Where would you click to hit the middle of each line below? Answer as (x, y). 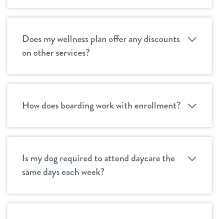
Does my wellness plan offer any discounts (101, 39)
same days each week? (63, 172)
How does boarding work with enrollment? (101, 105)
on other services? (56, 53)
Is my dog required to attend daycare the (99, 158)
